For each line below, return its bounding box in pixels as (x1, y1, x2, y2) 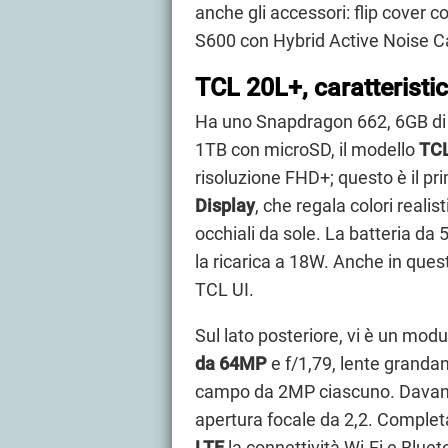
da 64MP (195, 352, 267, 374)
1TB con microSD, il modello (195, 138, 419, 160)
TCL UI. (195, 278, 254, 300)
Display (195, 194, 255, 216)
